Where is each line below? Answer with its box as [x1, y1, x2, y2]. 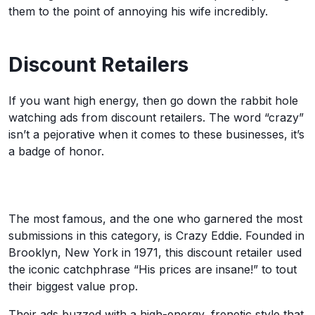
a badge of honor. [8, 144, 104, 158]
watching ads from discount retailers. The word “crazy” [8, 110, 304, 124]
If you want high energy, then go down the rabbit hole [8, 94, 298, 108]
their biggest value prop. [8, 279, 138, 293]
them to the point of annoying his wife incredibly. [8, 4, 268, 18]
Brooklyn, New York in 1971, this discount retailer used [8, 245, 302, 259]
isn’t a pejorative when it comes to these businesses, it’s [8, 127, 304, 141]
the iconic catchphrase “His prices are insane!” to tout [8, 262, 297, 276]
